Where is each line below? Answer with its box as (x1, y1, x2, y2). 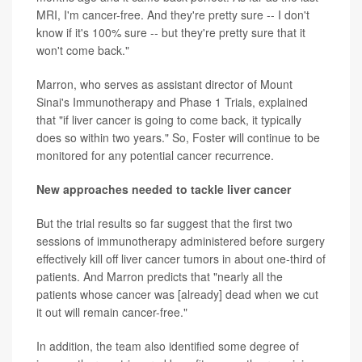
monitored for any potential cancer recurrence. (36, 147, 274, 164)
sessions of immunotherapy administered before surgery (36, 233, 325, 250)
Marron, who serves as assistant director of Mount (36, 76, 293, 93)
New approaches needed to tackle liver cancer (36, 181, 291, 198)
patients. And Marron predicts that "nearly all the (36, 268, 283, 285)
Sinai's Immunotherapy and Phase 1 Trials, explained (36, 94, 308, 111)
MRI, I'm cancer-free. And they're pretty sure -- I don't (36, 6, 309, 23)
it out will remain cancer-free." (36, 304, 187, 321)
